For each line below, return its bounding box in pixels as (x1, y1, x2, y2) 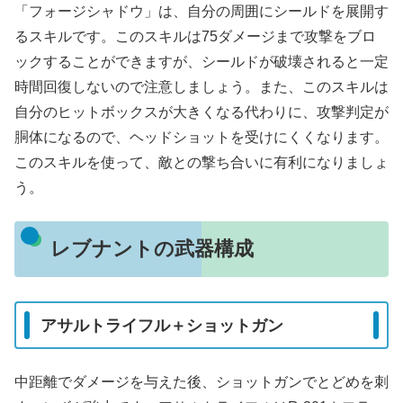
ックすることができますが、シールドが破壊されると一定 (14, 54, 389, 70)
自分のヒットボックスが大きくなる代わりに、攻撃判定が (14, 104, 389, 121)
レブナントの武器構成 (49, 237, 254, 261)
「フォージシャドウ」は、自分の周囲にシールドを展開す (14, 4, 389, 20)
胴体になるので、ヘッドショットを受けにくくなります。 (14, 130, 389, 146)
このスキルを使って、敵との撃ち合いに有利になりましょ (14, 155, 389, 171)
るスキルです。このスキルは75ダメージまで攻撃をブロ (14, 29, 376, 45)
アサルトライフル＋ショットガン (40, 316, 283, 335)
